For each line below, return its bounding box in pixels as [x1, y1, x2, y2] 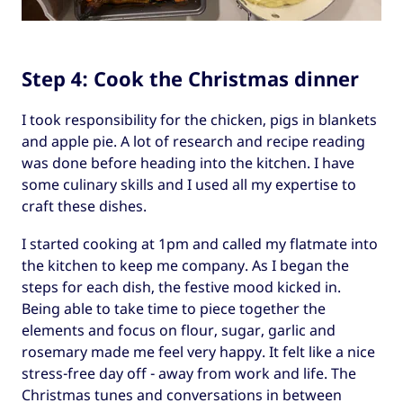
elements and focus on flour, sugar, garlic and [22, 320, 336, 341]
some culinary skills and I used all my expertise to [22, 175, 356, 195]
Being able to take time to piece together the [22, 299, 326, 319]
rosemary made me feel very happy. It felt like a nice [22, 342, 375, 363]
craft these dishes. [22, 196, 147, 217]
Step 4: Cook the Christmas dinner [22, 65, 359, 93]
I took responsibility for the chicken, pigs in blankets [22, 110, 377, 130]
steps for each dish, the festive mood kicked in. [22, 277, 341, 298]
